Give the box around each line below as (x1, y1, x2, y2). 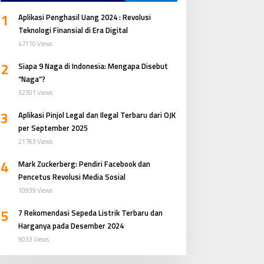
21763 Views (18, 136, 52, 146)
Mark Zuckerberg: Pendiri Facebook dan (18, 157, 150, 170)
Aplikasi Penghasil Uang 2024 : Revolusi (18, 11, 151, 23)
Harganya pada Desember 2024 (18, 219, 124, 232)
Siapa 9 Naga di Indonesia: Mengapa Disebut (18, 60, 168, 72)
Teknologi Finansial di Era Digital (18, 24, 128, 36)
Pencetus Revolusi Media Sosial (18, 170, 126, 183)
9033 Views (18, 234, 49, 244)
